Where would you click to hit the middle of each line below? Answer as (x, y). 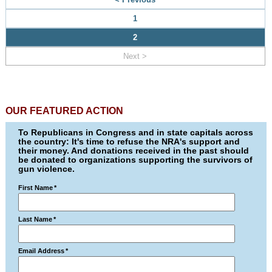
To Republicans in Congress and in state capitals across (136, 132)
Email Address (42, 251)
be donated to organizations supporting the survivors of (136, 160)
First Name (36, 188)
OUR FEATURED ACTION (64, 111)
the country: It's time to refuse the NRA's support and (129, 141)
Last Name (36, 219)
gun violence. (47, 169)
